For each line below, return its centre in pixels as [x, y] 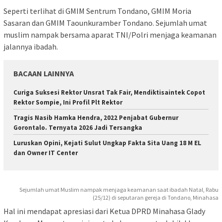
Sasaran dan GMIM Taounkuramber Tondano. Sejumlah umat [105, 23]
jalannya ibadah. [31, 47]
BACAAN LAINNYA [44, 74]
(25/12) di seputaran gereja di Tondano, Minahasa [156, 197]
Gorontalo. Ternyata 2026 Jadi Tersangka [78, 128]
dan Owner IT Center [46, 153]
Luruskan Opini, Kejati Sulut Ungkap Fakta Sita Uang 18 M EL [107, 143]
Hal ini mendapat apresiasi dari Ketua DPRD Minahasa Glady [104, 211]
